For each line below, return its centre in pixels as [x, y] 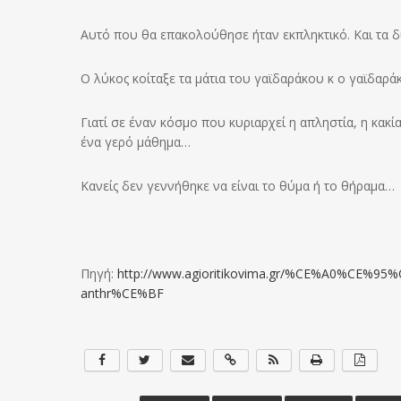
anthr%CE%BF [122, 293]
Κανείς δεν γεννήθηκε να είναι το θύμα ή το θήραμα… [238, 186]
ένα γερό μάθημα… [136, 142]
